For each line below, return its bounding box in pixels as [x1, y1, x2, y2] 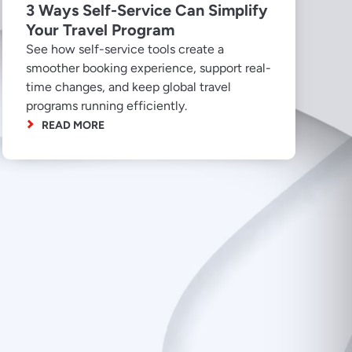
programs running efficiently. [25, 97, 187, 113]
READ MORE [41, 118, 104, 132]
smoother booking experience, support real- [25, 60, 271, 75]
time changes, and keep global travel [25, 79, 231, 94]
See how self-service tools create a [25, 41, 224, 57]
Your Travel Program [25, 20, 174, 39]
